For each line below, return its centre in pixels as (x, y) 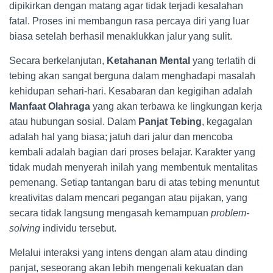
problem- (230, 213)
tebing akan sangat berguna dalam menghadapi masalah (132, 76)
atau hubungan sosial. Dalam (74, 122)
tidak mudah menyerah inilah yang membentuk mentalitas (133, 167)
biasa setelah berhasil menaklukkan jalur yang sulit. (121, 36)
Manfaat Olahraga (50, 106)
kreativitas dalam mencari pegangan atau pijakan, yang (128, 198)
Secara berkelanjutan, (58, 61)
